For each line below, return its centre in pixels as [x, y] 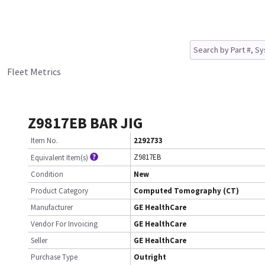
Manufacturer [52, 207]
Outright [150, 257]
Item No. [44, 140]
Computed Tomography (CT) [186, 191]
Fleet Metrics [34, 72]
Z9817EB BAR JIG [85, 123]
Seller [39, 240]
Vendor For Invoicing [64, 224]
